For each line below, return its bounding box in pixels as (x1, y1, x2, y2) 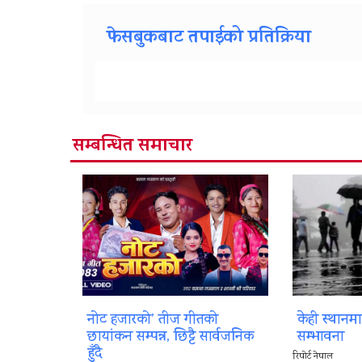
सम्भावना (297, 326, 344, 350)
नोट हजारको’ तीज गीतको (87, 309, 218, 333)
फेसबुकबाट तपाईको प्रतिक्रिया (107, 24, 311, 54)
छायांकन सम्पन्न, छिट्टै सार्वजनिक (87, 326, 254, 350)
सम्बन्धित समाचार (73, 133, 192, 162)
